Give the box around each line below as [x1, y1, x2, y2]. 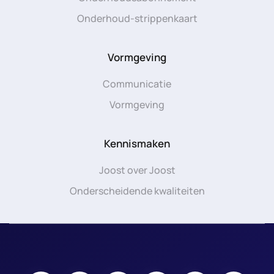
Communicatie [103, 77, 171, 91]
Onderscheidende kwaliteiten [69, 184, 205, 198]
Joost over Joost [98, 163, 176, 177]
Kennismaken [104, 136, 170, 150]
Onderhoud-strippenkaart [76, 12, 198, 25]
